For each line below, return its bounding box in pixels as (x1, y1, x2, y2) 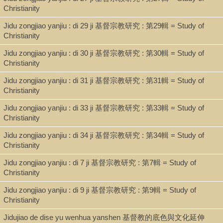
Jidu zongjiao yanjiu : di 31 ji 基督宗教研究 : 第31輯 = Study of (3, 76, 204, 85)
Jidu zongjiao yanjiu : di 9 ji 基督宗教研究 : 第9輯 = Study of (3, 185, 196, 194)
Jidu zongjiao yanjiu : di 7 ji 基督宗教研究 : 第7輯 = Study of (3, 158, 196, 167)
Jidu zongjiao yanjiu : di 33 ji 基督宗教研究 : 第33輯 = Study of (3, 103, 204, 112)
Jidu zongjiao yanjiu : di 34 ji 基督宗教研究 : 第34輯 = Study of (3, 130, 204, 139)
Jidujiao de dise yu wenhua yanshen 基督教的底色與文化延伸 (3, 213, 205, 222)
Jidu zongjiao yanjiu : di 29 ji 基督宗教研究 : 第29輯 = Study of (3, 21, 204, 30)
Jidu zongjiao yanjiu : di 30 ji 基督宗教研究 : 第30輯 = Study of (3, 48, 204, 57)
